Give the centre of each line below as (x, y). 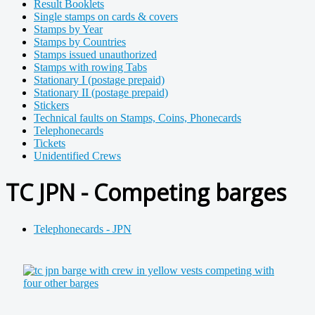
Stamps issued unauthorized (95, 54)
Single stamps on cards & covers (106, 17)
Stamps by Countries (80, 42)
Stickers (51, 105)
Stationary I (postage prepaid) (99, 80)
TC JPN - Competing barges (146, 193)
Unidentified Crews (77, 156)
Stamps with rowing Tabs (90, 67)
